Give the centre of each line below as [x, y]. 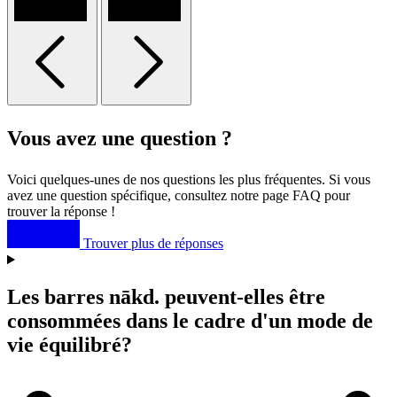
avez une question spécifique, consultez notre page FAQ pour [179, 196]
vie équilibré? [70, 345]
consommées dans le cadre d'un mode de [190, 321]
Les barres [58, 297]
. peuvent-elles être [240, 297]
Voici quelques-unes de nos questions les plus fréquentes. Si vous [189, 180]
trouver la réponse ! [61, 212]
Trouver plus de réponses [153, 244]
